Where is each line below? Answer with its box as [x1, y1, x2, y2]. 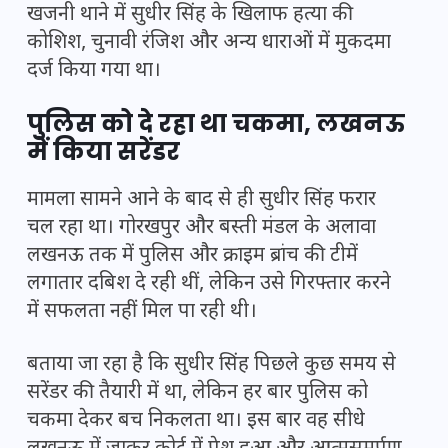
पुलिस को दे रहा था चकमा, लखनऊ [27, 107, 405, 141]
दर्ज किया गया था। [27, 58, 161, 85]
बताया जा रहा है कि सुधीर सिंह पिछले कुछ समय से [27, 352, 396, 379]
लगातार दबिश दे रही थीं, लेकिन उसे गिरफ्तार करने [27, 271, 391, 298]
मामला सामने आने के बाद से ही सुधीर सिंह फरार [27, 187, 376, 214]
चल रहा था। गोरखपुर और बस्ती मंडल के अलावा [27, 215, 376, 242]
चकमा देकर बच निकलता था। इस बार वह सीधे [27, 408, 365, 435]
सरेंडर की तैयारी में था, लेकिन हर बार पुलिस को [27, 380, 368, 407]
